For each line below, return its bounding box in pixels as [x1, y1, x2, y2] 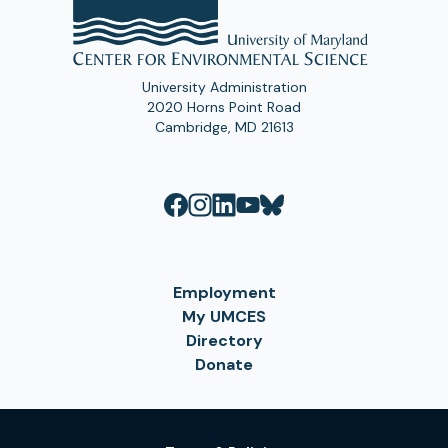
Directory [185, 330, 263, 352]
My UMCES [182, 306, 266, 328]
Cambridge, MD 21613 [154, 118, 294, 137]
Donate [195, 354, 253, 376]
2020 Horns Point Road [147, 98, 301, 117]
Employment [172, 282, 276, 304]
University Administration [141, 78, 307, 97]
